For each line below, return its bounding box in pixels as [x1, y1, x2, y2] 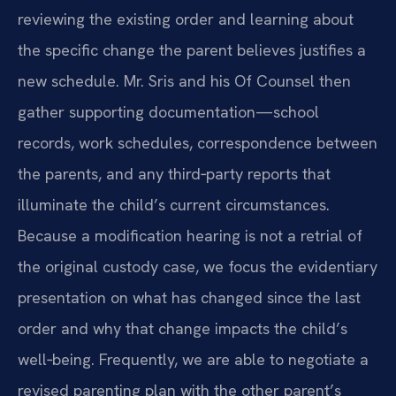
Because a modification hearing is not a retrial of [18, 225, 362, 246]
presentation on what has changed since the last [18, 286, 361, 308]
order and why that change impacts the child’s [18, 317, 347, 339]
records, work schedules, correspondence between [18, 132, 377, 153]
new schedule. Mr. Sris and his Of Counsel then [18, 70, 351, 91]
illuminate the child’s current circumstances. [18, 194, 330, 215]
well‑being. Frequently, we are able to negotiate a [18, 348, 369, 369]
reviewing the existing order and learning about [18, 8, 354, 29]
